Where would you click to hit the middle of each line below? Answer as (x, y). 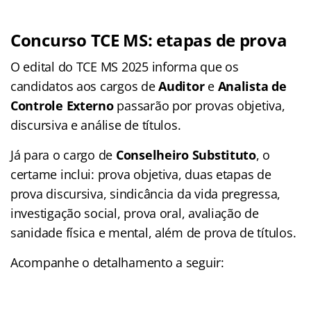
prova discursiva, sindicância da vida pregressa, (146, 193)
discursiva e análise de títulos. (96, 125)
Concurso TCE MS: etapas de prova (149, 40)
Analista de (252, 86)
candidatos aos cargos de (85, 86)
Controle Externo (62, 105)
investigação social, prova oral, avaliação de (135, 213)
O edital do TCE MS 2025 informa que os (125, 66)
